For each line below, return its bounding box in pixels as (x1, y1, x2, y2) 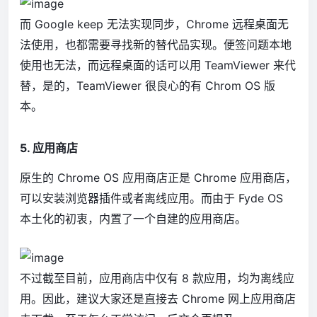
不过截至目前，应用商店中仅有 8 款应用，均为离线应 (20, 270, 294, 285)
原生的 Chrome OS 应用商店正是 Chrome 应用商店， (20, 171, 296, 185)
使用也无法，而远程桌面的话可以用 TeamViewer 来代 (20, 58, 296, 73)
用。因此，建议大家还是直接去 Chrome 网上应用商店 (20, 291, 296, 306)
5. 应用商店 (20, 141, 78, 156)
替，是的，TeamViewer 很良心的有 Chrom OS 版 (20, 79, 275, 93)
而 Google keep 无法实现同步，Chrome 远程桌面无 (20, 17, 289, 32)
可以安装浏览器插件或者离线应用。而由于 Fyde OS (20, 191, 283, 206)
